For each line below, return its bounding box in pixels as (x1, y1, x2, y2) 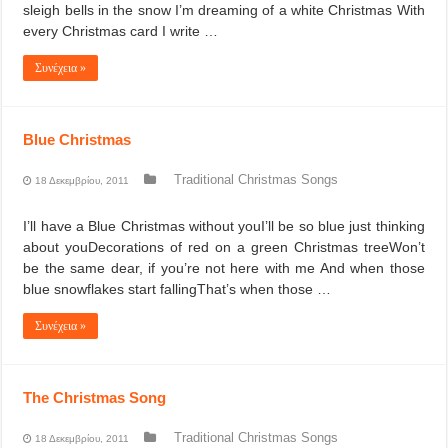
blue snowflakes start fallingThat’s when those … (23, 281, 332, 297)
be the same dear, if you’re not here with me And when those (23, 260, 425, 276)
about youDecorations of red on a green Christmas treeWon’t (23, 239, 425, 255)
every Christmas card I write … (23, 23, 219, 39)
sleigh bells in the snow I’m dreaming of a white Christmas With (23, 2, 425, 18)
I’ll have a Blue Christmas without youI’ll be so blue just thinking (23, 218, 425, 234)
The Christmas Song (23, 389, 167, 406)
